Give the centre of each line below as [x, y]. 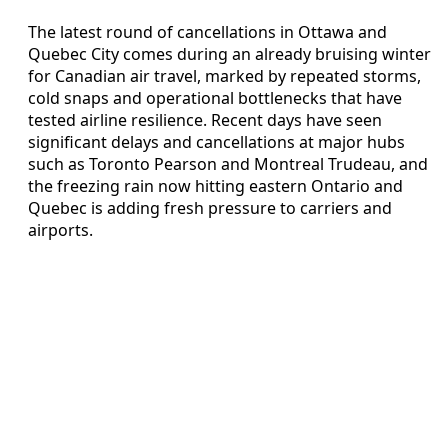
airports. [60, 229]
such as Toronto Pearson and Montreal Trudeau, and [228, 163]
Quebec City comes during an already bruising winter [229, 53]
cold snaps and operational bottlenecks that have [215, 97]
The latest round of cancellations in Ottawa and [207, 31]
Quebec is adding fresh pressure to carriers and [210, 207]
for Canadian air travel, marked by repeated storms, [224, 75]
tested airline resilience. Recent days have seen [205, 119]
